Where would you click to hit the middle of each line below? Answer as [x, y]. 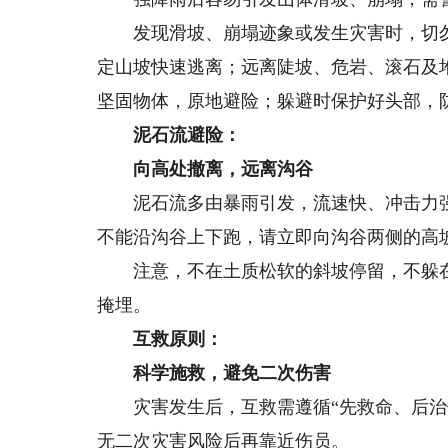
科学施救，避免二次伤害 [214, 373]
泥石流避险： [169, 135]
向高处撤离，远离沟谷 [205, 169]
